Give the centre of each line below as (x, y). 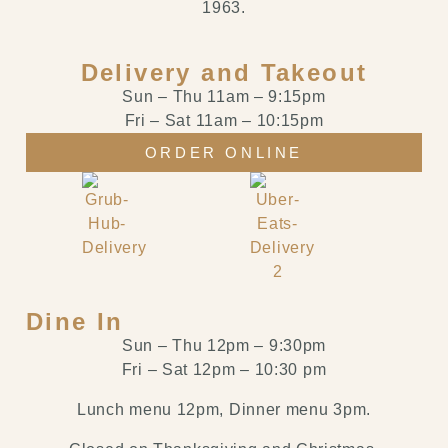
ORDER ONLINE (224, 153)
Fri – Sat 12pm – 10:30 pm (224, 369)
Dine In (75, 321)
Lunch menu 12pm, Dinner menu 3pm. (224, 409)
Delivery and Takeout (224, 73)
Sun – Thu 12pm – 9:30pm (224, 345)
